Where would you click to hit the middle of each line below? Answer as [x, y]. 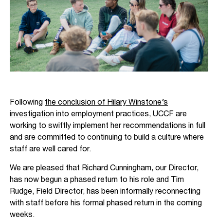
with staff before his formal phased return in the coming [106, 202]
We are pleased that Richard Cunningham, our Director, [104, 167]
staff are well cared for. [50, 148]
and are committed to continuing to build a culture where [107, 137]
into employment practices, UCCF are [120, 113]
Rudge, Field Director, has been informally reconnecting [105, 191]
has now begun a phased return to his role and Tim [97, 179]
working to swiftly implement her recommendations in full [108, 125]
